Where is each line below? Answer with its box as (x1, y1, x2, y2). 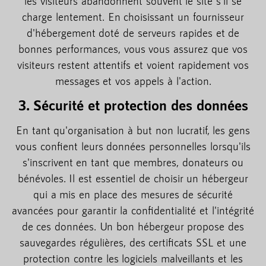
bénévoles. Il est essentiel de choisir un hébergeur (17, 172, 249, 185)
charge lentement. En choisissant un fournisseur (22, 9, 244, 23)
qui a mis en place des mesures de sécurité (33, 188, 233, 201)
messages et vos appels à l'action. (55, 74, 211, 87)
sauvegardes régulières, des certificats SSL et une (20, 236, 246, 249)
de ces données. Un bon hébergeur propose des (21, 220, 245, 233)
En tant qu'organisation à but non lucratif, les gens (15, 123, 251, 137)
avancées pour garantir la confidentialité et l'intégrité (12, 204, 254, 217)
